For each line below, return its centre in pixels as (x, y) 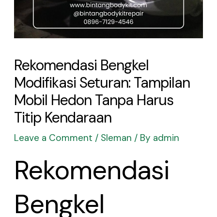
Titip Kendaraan (63, 117)
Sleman (116, 138)
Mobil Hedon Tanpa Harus (94, 100)
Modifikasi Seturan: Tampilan (102, 82)
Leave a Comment (54, 138)
